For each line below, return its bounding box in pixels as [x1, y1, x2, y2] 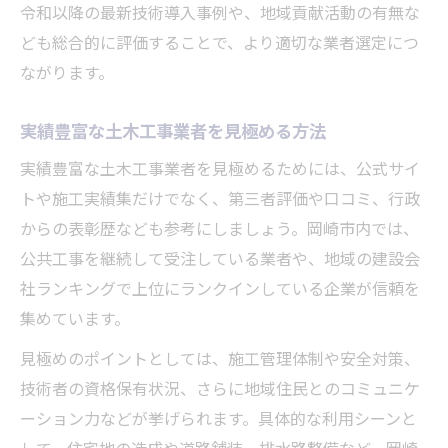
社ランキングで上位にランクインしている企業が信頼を [20, 277, 420, 305]
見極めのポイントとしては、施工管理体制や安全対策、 [20, 347, 420, 375]
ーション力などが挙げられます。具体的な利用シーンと [20, 407, 417, 435]
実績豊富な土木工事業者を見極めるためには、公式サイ [20, 157, 420, 185]
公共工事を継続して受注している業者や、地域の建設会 [20, 247, 420, 275]
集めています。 [20, 307, 130, 335]
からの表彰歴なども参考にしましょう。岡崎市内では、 [20, 217, 419, 245]
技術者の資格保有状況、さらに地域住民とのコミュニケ [20, 377, 420, 405]
